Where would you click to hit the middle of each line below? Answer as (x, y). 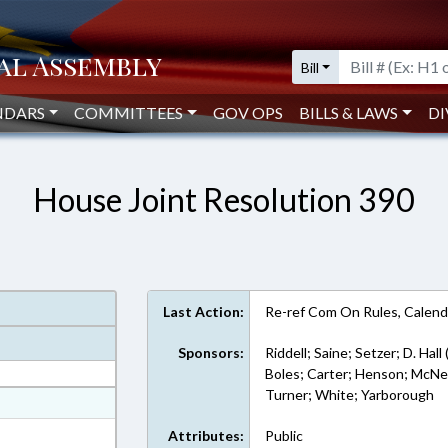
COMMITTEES (129, 112)
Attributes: (206, 435)
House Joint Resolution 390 (224, 199)
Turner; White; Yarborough (350, 394)
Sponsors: (211, 352)
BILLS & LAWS (349, 112)
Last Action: (204, 311)
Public (284, 435)
